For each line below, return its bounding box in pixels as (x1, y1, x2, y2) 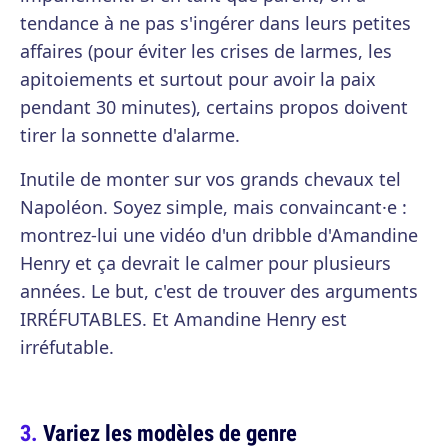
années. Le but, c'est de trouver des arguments (20, 279, 418, 304)
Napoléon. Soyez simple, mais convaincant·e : (20, 195, 407, 220)
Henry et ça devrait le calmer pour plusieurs (20, 251, 391, 276)
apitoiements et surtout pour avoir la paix (20, 67, 376, 92)
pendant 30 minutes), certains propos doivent (20, 95, 408, 120)
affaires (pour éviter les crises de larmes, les (20, 39, 392, 64)
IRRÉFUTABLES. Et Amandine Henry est (20, 307, 347, 332)
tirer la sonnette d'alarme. (20, 123, 240, 148)
